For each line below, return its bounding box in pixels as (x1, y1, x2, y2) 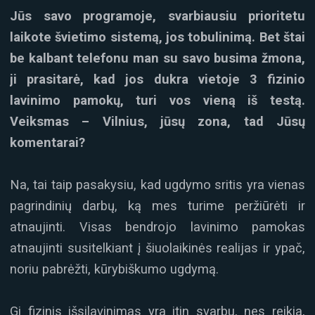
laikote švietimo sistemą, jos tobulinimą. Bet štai (10, 29, 305, 44)
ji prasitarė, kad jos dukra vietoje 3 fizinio (10, 71, 305, 86)
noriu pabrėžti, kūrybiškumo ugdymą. (10, 261, 219, 276)
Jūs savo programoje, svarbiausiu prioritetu (10, 8, 305, 23)
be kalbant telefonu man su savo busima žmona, (10, 50, 305, 65)
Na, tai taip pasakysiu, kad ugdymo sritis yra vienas (10, 176, 305, 192)
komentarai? (10, 134, 89, 150)
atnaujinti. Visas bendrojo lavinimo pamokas (10, 219, 305, 234)
